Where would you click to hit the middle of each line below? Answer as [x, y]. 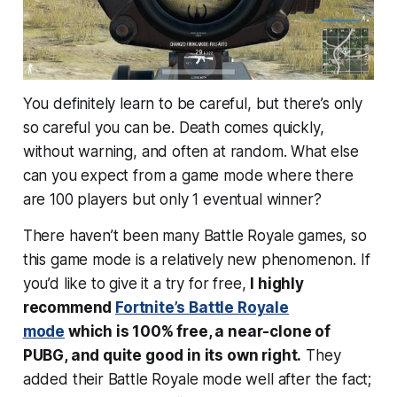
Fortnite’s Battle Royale [202, 308]
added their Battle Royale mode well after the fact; [197, 380]
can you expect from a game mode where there [188, 176]
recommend [69, 308]
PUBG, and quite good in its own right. [162, 356]
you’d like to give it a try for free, [136, 284]
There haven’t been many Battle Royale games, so [195, 236]
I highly [277, 284]
